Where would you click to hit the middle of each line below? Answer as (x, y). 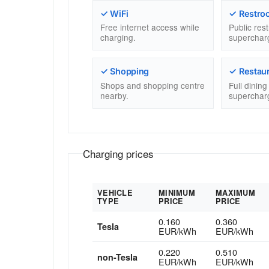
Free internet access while (150, 27)
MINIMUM (177, 192)
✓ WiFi (114, 13)
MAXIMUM (235, 192)
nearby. (114, 95)
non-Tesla (118, 257)
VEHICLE (115, 192)
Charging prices (118, 153)
